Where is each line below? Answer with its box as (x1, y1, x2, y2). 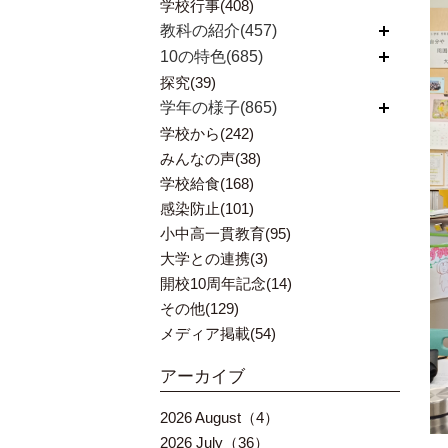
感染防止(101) (160, 200, 254, 217)
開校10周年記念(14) (160, 275, 292, 292)
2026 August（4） (160, 409, 279, 426)
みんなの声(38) (160, 150, 261, 167)
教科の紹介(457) (160, 22, 277, 39)
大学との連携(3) (160, 250, 268, 267)
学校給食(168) (160, 175, 254, 192)
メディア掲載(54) (160, 325, 276, 342)
